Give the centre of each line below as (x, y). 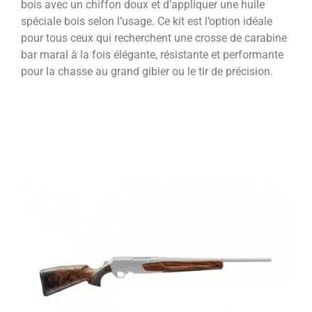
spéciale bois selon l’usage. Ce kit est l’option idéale (147, 22)
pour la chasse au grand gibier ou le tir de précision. (147, 72)
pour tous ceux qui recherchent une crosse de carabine (154, 38)
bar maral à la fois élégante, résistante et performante (152, 55)
